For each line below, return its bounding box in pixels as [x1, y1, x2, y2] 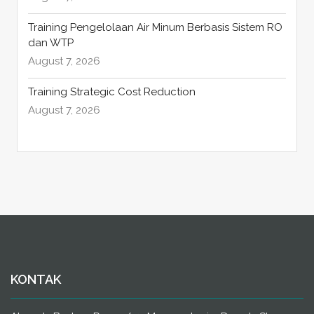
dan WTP [27, 36, 76, 50]
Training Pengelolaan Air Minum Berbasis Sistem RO [27, 21, 282, 34]
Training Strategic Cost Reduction [27, 86, 198, 99]
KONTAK [11, 272, 61, 287]
